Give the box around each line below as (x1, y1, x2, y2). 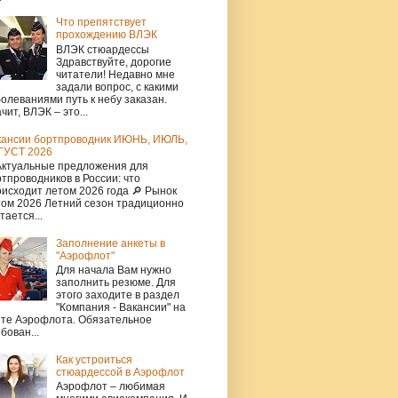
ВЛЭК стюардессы (55, 43, 149, 56)
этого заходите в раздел (55, 289, 179, 302)
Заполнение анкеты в (55, 236, 165, 250)
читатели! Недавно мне (55, 68, 175, 81)
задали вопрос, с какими (55, 80, 179, 93)
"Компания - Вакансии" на (55, 301, 186, 314)
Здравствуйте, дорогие (55, 55, 171, 68)
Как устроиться (55, 353, 132, 366)
